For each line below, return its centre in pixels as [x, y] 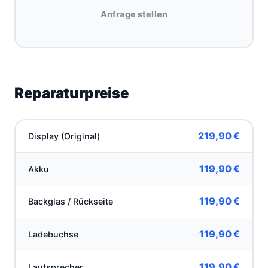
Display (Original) [64, 136]
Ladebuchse [54, 234]
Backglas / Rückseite [71, 202]
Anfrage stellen [134, 14]
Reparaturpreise [72, 93]
